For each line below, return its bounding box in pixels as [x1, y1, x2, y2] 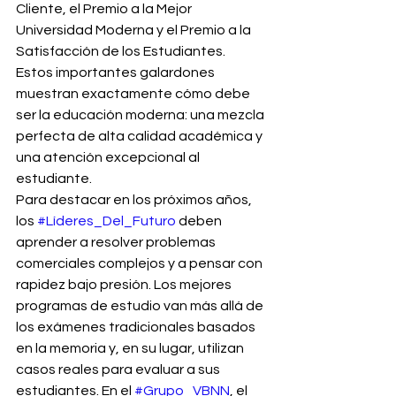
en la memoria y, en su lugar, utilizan [16, 341, 247, 355]
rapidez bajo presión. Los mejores [16, 278, 234, 292]
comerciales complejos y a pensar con [16, 256, 265, 270]
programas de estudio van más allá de [16, 299, 266, 313]
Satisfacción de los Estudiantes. [16, 44, 228, 58]
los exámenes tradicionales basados [16, 320, 258, 334]
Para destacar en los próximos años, [16, 193, 255, 207]
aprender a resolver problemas [16, 235, 218, 249]
